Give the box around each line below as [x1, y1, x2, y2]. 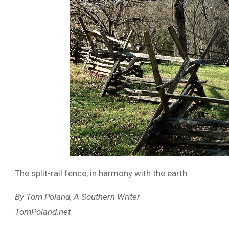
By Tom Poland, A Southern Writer [15, 192, 140, 202]
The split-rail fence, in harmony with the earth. [15, 168, 189, 178]
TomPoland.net [15, 207, 71, 217]
